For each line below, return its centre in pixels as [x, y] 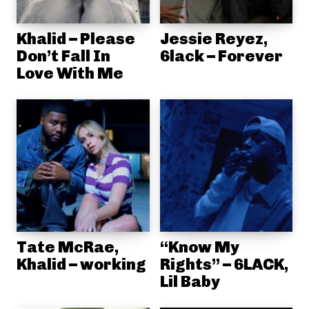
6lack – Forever [221, 56]
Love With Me [70, 73]
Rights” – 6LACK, [224, 264]
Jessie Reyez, [213, 38]
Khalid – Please [76, 38]
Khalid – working [81, 264]
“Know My [199, 247]
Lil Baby [190, 281]
